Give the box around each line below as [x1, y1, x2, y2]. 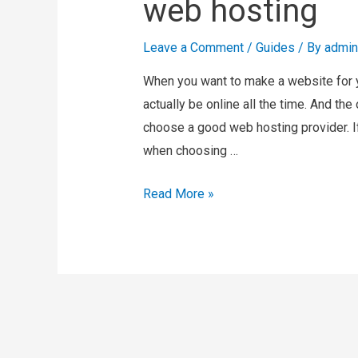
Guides [255, 39, 295, 55]
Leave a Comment [142, 39, 244, 55]
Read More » [142, 186, 214, 202]
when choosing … [142, 142, 238, 158]
